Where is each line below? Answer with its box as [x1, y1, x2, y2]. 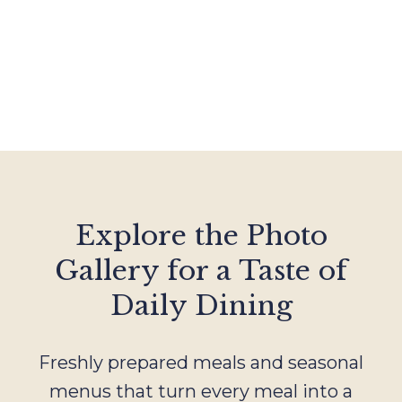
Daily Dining [109, 288, 293, 322]
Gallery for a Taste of [55, 253, 347, 287]
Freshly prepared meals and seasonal [39, 351, 363, 373]
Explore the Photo [74, 218, 328, 252]
